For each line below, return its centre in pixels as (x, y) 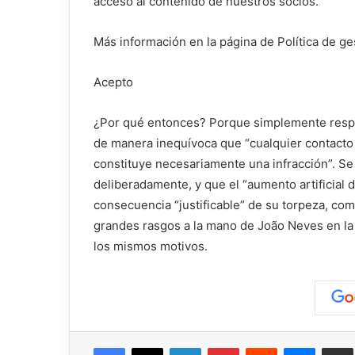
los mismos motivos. (151, 246)
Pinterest (261, 347)
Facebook (149, 347)
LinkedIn (221, 347)
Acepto (113, 82)
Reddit (292, 347)
